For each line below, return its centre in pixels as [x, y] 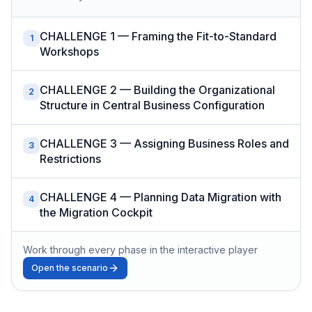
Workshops [69, 51]
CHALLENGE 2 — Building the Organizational [157, 89]
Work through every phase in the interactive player [140, 249]
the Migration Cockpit [96, 212]
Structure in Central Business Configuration [152, 105]
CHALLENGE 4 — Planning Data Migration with [161, 197]
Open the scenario [70, 267]
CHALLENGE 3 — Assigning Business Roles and [164, 143]
